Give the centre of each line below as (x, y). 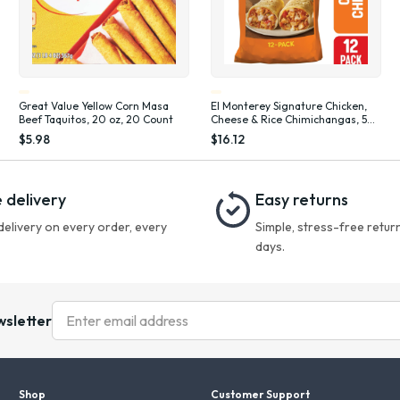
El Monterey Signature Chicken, (288, 105)
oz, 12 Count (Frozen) (262, 132)
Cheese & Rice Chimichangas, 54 (292, 119)
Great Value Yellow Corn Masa (94, 105)
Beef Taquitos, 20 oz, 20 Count (96, 119)
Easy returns (302, 199)
